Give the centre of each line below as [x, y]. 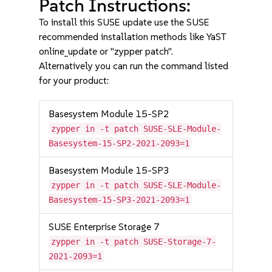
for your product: [74, 80]
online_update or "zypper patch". [106, 51]
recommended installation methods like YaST [133, 37]
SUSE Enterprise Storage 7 [104, 227]
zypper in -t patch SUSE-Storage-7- [134, 242]
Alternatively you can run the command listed [134, 66]
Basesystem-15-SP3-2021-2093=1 [119, 200]
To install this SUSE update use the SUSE [124, 22]
